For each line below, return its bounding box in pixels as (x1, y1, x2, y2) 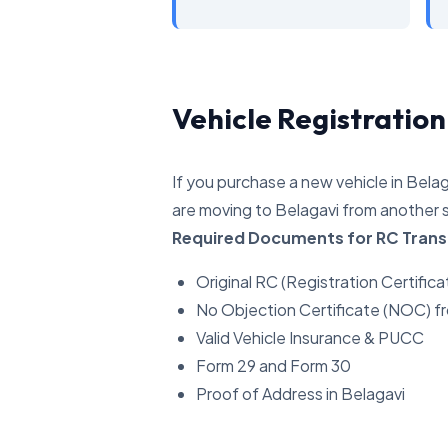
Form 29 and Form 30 (196, 355, 351, 376)
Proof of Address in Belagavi (196, 383, 405, 404)
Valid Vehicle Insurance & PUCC (196, 327, 424, 348)
